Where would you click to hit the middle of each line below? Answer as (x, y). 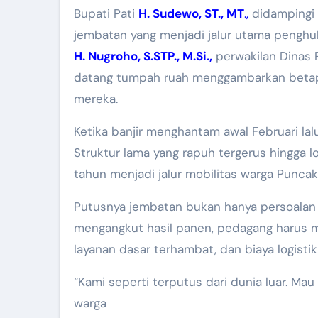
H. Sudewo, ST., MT (191, 14)
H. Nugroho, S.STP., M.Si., (143, 56)
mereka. (96, 99)
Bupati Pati (110, 14)
